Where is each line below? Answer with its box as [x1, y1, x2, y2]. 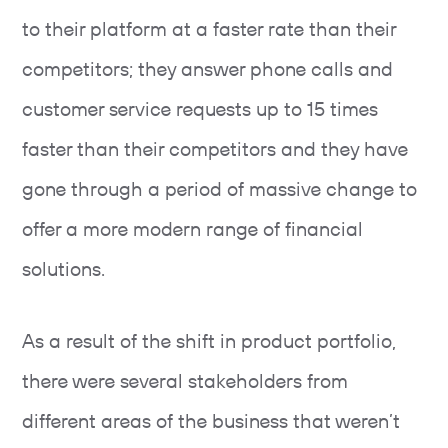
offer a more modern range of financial [22, 220, 363, 242]
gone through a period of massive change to [22, 180, 417, 202]
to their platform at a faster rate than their [22, 20, 396, 42]
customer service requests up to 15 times [22, 100, 378, 122]
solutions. [22, 260, 115, 282]
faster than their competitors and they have [22, 140, 408, 162]
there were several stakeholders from [22, 372, 348, 394]
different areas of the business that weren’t [22, 412, 400, 434]
